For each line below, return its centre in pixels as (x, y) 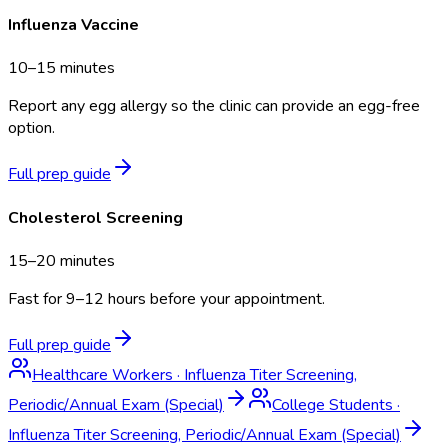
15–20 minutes (61, 260)
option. (31, 128)
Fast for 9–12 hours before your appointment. (166, 298)
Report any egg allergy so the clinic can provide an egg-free (214, 106)
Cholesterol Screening (95, 217)
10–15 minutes (61, 68)
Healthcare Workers (102, 374)
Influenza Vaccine (73, 25)
